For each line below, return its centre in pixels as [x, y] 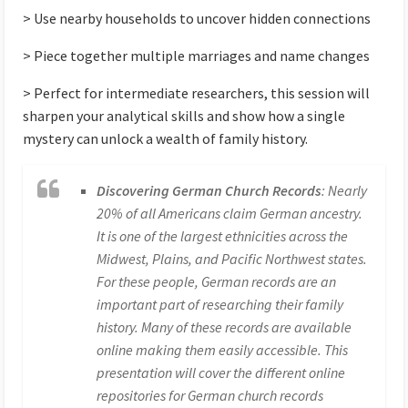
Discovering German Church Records [209, 191]
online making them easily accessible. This [223, 350]
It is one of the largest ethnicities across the [223, 236]
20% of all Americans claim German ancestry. [230, 214]
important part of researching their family [220, 305]
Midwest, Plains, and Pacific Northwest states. [232, 259]
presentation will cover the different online [221, 373]
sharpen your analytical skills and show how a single [184, 116]
